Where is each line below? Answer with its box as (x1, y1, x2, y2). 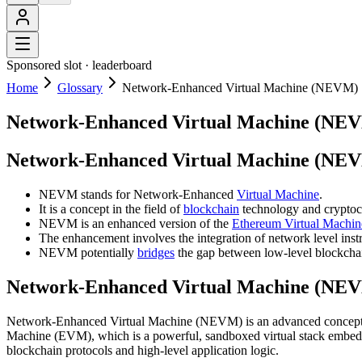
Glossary (57, 81, 103, 95)
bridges (137, 245, 175, 259)
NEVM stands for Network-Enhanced (39, 187, 237, 201)
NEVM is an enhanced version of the (39, 216, 232, 230)
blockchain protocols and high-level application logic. (6, 343, 279, 357)
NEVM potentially (39, 245, 137, 259)
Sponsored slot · (6, 58, 92, 72)
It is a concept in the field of (39, 201, 183, 216)
